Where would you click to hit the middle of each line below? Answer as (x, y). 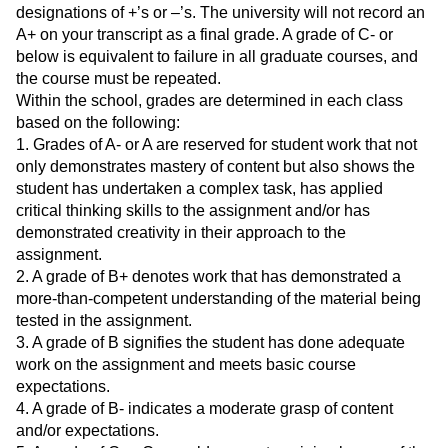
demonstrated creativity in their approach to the (181, 233)
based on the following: (98, 123)
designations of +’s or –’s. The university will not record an (220, 13)
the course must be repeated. (118, 79)
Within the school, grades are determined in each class (209, 101)
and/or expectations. (87, 431)
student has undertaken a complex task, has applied (199, 189)
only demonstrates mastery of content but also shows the (215, 167)
